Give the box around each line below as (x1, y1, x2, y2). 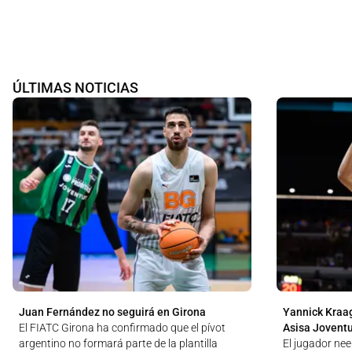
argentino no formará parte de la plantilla (19, 336, 218, 350)
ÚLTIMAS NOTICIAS (13, 79, 138, 96)
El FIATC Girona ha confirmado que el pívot (19, 321, 225, 334)
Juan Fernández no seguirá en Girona (19, 305, 206, 318)
